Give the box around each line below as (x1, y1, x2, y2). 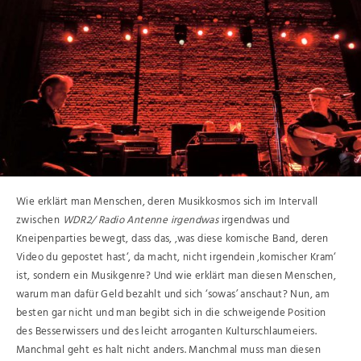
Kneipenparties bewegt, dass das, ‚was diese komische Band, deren (16, 230, 329, 247)
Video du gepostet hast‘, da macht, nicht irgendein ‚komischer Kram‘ (16, 248, 336, 266)
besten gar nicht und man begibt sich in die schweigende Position (16, 304, 326, 322)
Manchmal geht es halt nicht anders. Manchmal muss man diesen (16, 341, 321, 359)
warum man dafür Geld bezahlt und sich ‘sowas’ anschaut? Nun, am (16, 285, 330, 303)
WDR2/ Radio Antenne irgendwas (62, 211, 219, 229)
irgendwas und (218, 211, 290, 229)
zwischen (16, 211, 63, 229)
